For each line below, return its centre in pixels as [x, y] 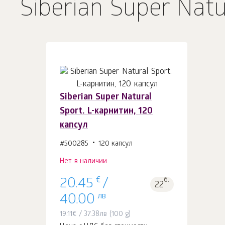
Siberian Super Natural [106, 98]
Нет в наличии [84, 162]
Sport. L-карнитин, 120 [106, 112]
